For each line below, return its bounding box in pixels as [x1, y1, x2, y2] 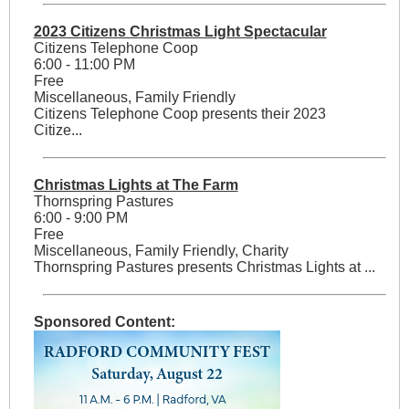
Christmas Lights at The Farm [33, 177, 238, 194]
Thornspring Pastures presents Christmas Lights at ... [33, 259, 375, 276]
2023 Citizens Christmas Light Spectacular [33, 24, 327, 40]
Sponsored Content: [33, 314, 175, 330]
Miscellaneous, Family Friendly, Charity [33, 243, 288, 259]
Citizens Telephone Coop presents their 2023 [33, 106, 326, 122]
